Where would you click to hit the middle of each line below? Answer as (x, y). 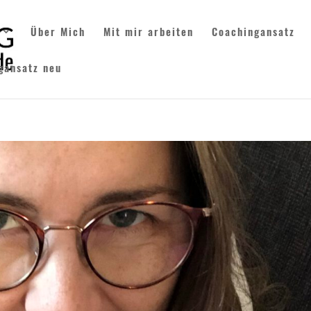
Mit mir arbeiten (149, 31)
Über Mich (58, 31)
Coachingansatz (254, 31)
